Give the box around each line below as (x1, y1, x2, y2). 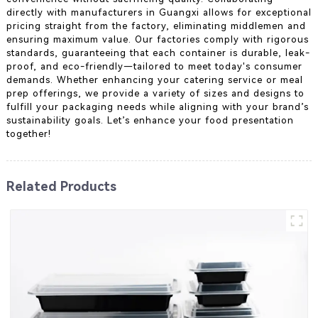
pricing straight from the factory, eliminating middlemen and (6, 20, 306, 31)
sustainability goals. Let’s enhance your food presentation (6, 114, 294, 126)
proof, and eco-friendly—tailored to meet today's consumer (6, 60, 302, 72)
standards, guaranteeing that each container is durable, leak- (6, 47, 310, 58)
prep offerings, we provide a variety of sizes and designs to (6, 87, 305, 99)
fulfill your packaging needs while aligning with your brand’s (6, 101, 309, 112)
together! (6, 128, 51, 139)
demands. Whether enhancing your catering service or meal (6, 74, 303, 85)
